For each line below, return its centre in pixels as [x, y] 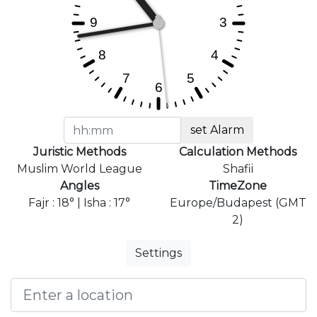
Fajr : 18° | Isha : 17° [79, 203]
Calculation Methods [238, 152]
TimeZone [238, 186]
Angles [79, 186]
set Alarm [218, 130]
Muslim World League [79, 169]
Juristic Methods [79, 152]
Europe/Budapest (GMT [238, 203]
